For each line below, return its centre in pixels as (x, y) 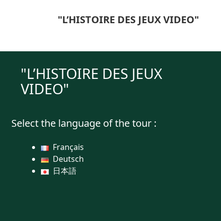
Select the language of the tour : (84, 123)
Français (68, 147)
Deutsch (68, 159)
